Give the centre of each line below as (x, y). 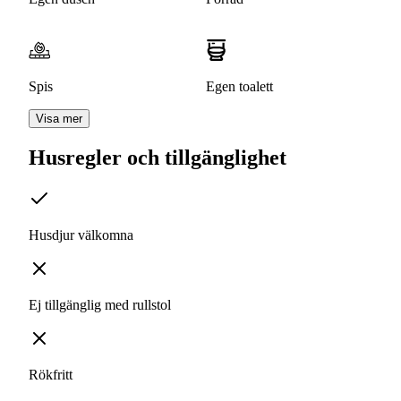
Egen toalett (239, 87)
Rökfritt (51, 375)
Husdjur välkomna (81, 235)
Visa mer (59, 119)
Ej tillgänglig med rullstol (100, 305)
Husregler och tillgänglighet (158, 158)
